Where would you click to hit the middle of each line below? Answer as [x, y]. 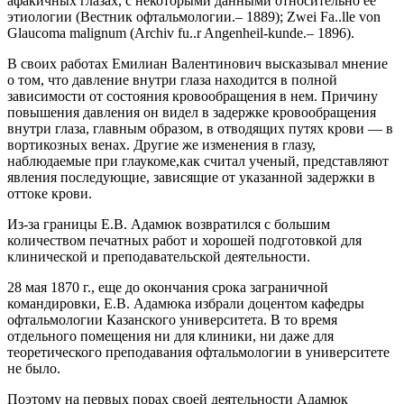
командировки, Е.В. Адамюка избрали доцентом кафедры [186, 303]
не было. [34, 368]
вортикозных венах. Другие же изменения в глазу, [161, 145]
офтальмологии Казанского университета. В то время [172, 320]
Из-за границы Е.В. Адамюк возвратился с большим [169, 224]
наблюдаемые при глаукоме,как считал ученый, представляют [198, 161]
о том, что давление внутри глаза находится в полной [172, 80]
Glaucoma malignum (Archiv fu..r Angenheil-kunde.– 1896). [181, 33]
